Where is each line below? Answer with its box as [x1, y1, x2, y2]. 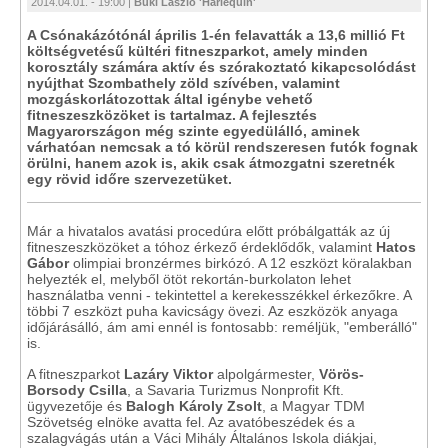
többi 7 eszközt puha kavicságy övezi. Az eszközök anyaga [27, 303, 398, 319]
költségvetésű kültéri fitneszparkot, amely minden [27, 43, 368, 59]
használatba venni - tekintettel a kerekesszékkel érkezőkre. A [27, 287, 411, 303]
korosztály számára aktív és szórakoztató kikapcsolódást [27, 59, 416, 75]
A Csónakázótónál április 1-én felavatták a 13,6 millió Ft [27, 27, 405, 43]
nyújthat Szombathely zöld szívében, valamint [27, 75, 340, 91]
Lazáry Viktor [124, 366, 213, 382]
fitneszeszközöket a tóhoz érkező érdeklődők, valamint [27, 239, 376, 255]
